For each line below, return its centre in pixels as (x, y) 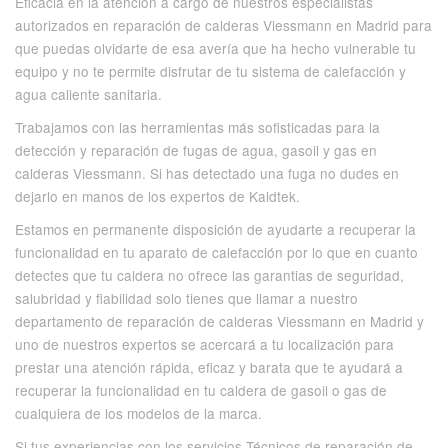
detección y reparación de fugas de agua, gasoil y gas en (196, 149)
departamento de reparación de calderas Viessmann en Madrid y (219, 320)
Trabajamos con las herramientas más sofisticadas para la (197, 126)
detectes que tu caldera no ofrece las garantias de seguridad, (209, 274)
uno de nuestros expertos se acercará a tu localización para (204, 343)
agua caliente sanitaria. (88, 93)
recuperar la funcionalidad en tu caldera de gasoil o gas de (201, 389)
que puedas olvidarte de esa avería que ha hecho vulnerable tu (215, 47)
